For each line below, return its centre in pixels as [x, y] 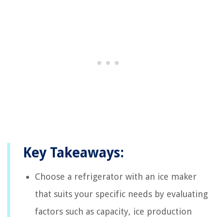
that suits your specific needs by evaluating [121, 194]
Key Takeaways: [73, 153]
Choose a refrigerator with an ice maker [116, 177]
